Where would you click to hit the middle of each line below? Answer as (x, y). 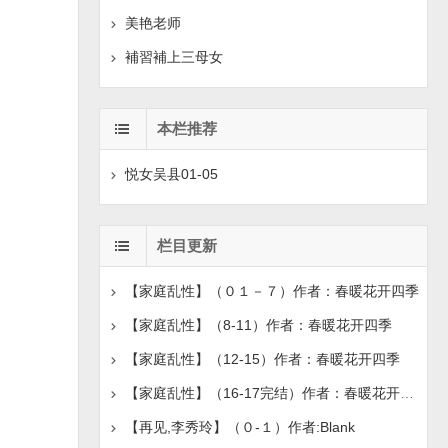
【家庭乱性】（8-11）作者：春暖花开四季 (258, 325)
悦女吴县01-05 (171, 174)
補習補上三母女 (173, 57)
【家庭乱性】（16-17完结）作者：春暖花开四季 (406, 393)
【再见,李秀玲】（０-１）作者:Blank (239, 427)
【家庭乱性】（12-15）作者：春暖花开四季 (262, 359)
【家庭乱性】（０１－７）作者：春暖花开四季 (271, 291)
